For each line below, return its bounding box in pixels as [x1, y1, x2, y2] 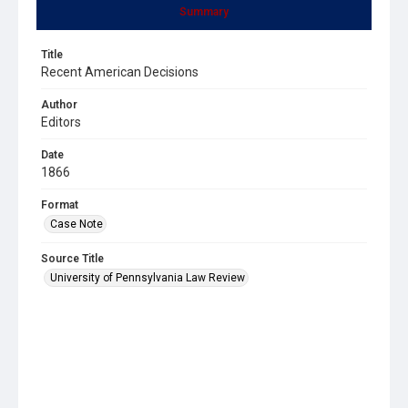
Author [41, 97, 77, 111]
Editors [41, 114, 81, 129]
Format [41, 198, 78, 211]
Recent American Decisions [41, 64, 199, 79]
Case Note [50, 217, 103, 230]
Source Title [41, 251, 104, 265]
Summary [179, 5, 229, 18]
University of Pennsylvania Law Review [50, 270, 245, 284]
